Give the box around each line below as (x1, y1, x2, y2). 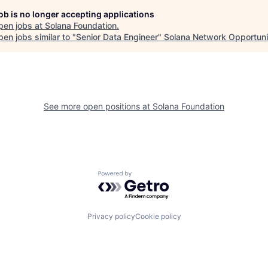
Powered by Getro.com (98, 170, 203, 182)
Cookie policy (135, 212, 181, 221)
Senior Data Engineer (76, 32, 158, 42)
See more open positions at (44, 101, 153, 112)
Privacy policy (87, 212, 135, 221)
